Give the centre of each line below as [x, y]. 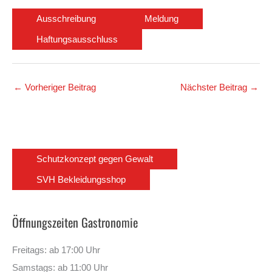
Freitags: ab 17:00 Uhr [56, 250]
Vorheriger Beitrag [59, 87]
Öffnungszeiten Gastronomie [75, 222]
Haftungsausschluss [77, 39]
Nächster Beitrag [215, 87]
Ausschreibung [66, 19]
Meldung [161, 19]
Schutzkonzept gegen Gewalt [95, 159]
